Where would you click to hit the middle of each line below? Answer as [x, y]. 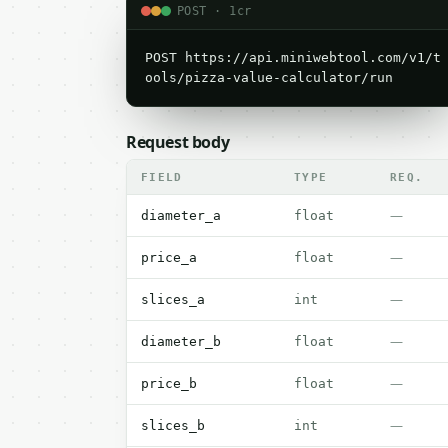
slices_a [173, 299]
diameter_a [181, 215]
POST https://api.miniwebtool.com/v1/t [293, 57]
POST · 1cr [214, 10]
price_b [169, 383]
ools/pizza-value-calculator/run [269, 77]
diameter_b [181, 341]
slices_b [173, 425]
